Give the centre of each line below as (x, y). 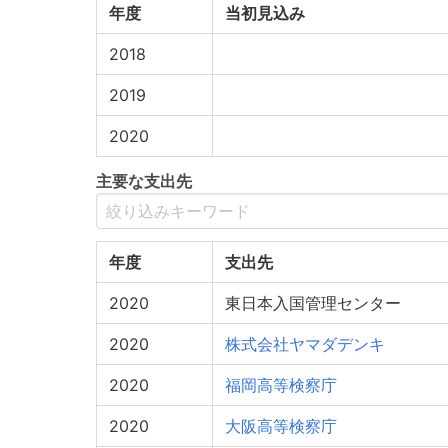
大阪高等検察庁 (281, 426)
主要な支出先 (144, 181)
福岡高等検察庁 (281, 385)
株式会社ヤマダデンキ (305, 344)
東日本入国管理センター (313, 303)
